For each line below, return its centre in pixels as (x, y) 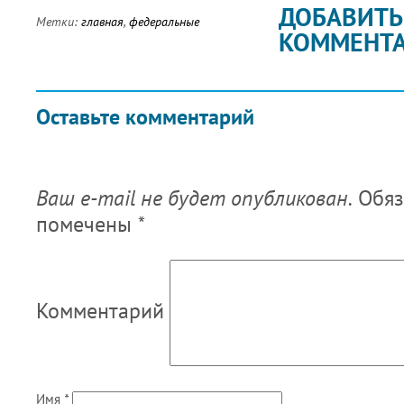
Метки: (59, 22)
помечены (87, 224)
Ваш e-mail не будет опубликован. (194, 197)
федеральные (164, 22)
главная (102, 22)
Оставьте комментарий (145, 117)
